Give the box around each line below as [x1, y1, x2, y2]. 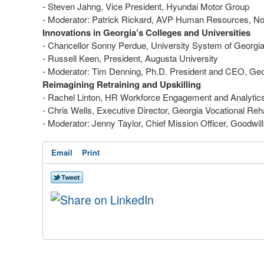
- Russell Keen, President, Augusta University [42, 51, 224, 64]
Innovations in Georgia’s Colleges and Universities [42, 25, 255, 39]
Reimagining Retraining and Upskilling [42, 77, 207, 91]
